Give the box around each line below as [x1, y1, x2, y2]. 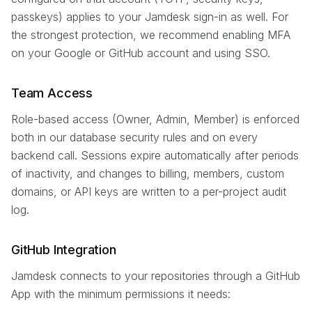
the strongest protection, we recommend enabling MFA [11, 27, 290, 42]
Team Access [11, 85, 93, 100]
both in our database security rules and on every [11, 130, 258, 144]
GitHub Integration [11, 242, 116, 257]
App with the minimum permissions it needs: [11, 286, 231, 301]
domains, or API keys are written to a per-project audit [11, 184, 286, 198]
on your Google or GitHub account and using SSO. [11, 45, 270, 60]
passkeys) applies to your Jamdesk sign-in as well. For [11, 9, 288, 24]
